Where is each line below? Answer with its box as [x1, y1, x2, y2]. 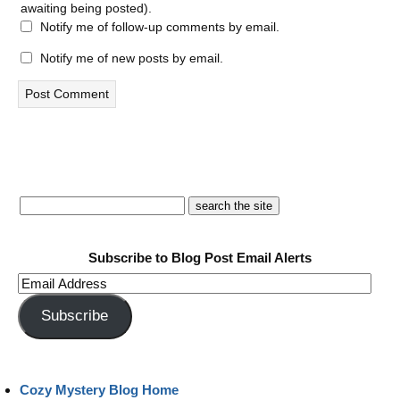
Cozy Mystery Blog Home [20, 381, 179, 397]
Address [17, 296, 70, 311]
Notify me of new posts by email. [40, 51, 223, 65]
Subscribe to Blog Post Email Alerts [88, 250, 312, 265]
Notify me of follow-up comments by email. [40, 20, 279, 34]
